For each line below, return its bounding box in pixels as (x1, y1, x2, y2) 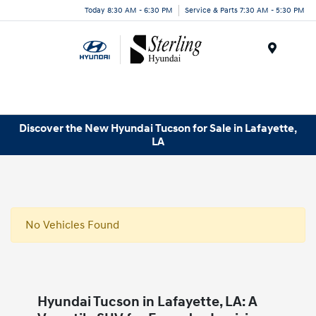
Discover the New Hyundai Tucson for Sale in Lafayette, (19, 121, 297, 135)
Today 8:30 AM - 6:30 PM (85, 5, 173, 15)
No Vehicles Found (25, 218, 119, 233)
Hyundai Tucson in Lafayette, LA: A (37, 293, 257, 311)
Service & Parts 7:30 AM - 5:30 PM (185, 5, 305, 15)
